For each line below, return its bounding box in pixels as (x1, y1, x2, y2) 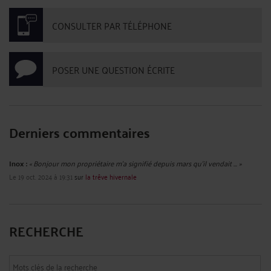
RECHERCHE (9, 218, 83, 243)
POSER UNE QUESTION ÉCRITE (52, 60, 175, 78)
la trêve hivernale (85, 169, 137, 183)
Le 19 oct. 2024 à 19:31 (9, 169, 73, 183)
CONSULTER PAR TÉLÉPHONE (52, 16, 172, 34)
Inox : (9, 156, 27, 170)
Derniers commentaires (9, 119, 150, 145)
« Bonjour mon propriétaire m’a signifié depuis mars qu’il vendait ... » (29, 156, 241, 169)
